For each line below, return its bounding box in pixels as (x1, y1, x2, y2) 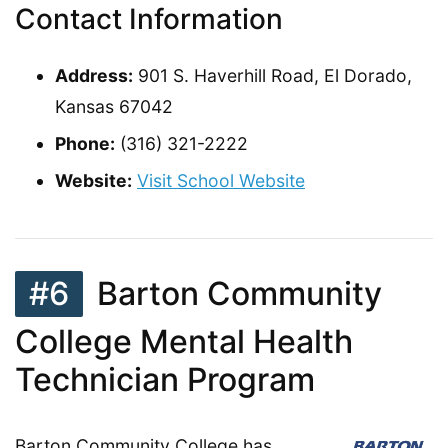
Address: (55, 64, 133, 86)
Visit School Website (137, 169, 305, 191)
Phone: (55, 132, 115, 154)
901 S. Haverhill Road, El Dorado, (133, 64, 412, 86)
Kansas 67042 (55, 95, 173, 117)
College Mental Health (15, 321, 353, 361)
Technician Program (15, 359, 315, 399)
